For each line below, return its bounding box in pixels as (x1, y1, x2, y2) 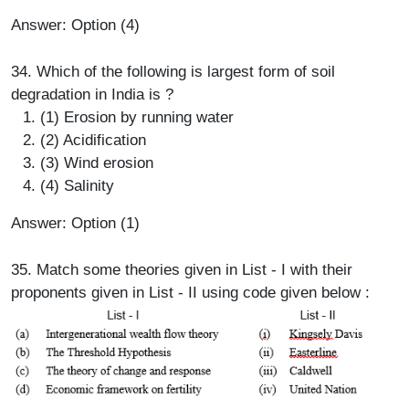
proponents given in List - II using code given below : (11, 283, 370, 301)
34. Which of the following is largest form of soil (11, 62, 335, 80)
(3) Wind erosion (40, 153, 153, 172)
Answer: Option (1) (11, 214, 140, 232)
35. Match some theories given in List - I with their (11, 260, 352, 278)
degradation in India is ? (11, 85, 173, 103)
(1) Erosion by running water (40, 108, 234, 126)
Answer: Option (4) (11, 16, 140, 34)
